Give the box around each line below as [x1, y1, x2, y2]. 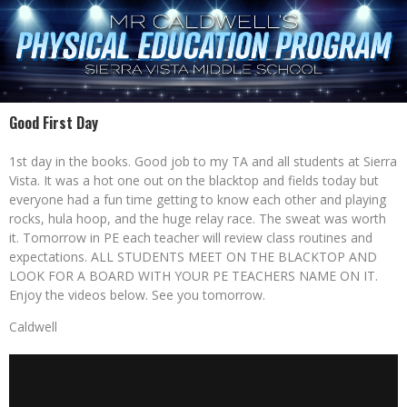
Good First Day [9, 112, 98, 134]
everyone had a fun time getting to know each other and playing [9, 191, 386, 208]
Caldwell [9, 318, 57, 335]
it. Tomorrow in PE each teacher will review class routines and [9, 229, 372, 246]
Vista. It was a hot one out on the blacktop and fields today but [9, 172, 379, 189]
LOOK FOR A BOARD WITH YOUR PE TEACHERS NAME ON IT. [9, 267, 378, 284]
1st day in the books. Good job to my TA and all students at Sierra [9, 153, 397, 170]
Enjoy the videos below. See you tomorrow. [9, 286, 265, 303]
